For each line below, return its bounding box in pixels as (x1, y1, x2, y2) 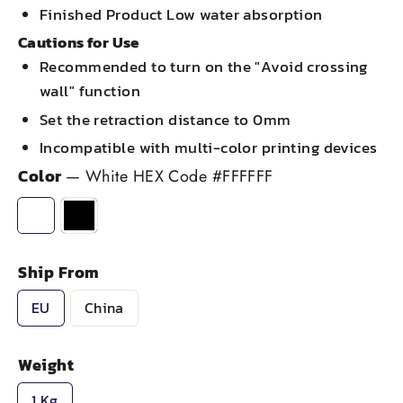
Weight (18, 353, 74, 377)
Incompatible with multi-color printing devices (40, 135, 378, 159)
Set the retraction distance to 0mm (40, 107, 291, 131)
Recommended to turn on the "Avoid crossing (40, 55, 368, 79)
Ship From (18, 260, 100, 284)
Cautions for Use (18, 31, 139, 55)
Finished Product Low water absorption (40, 3, 323, 26)
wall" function (40, 79, 140, 103)
